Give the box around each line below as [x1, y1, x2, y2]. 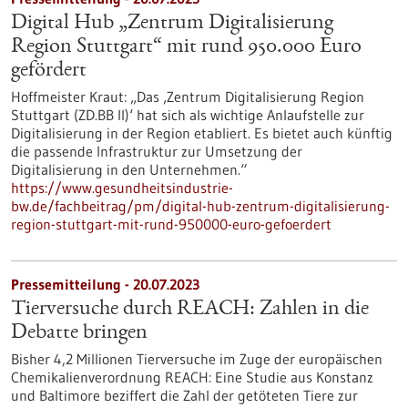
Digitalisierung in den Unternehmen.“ [11, 160, 247, 178]
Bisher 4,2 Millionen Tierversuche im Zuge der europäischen [11, 350, 382, 368]
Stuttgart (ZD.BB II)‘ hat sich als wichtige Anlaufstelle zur [11, 106, 364, 124]
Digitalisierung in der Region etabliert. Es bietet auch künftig [11, 124, 393, 142]
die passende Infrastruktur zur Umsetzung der [11, 142, 302, 160]
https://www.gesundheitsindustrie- [11, 178, 233, 197]
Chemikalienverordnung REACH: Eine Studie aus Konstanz [11, 368, 373, 386]
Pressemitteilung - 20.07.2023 [11, 275, 199, 293]
